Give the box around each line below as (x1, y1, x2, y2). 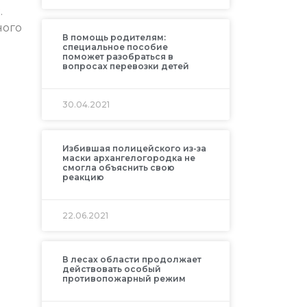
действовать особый (62, 264, 161, 275)
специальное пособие (62, 42, 168, 53)
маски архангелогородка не (62, 153, 195, 164)
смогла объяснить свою (62, 162, 175, 173)
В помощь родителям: (62, 32, 166, 43)
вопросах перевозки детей (62, 61, 189, 72)
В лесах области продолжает (62, 254, 201, 265)
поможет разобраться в (62, 51, 173, 62)
